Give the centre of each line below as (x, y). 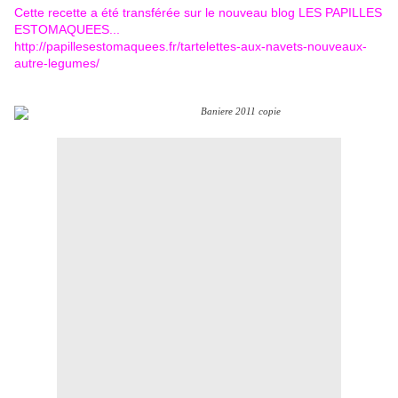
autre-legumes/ (57, 64)
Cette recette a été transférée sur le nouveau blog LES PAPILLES (198, 13)
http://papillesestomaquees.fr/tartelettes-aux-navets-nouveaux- (191, 47)
